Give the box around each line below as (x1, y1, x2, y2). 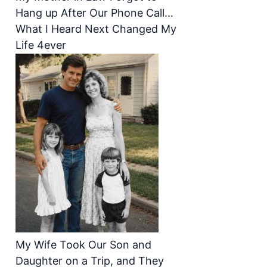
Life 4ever (15, 39, 66, 51)
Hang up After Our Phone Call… (15, 7, 173, 19)
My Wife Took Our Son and (15, 238, 151, 251)
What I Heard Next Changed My (15, 23, 176, 35)
